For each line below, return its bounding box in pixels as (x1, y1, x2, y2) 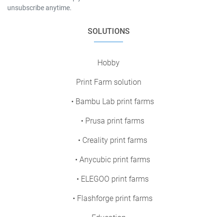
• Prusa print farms (80, 116, 144, 125)
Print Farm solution (76, 77, 141, 87)
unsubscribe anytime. (7, 3, 72, 12)
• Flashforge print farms (72, 193, 153, 203)
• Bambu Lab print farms (71, 96, 154, 106)
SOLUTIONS (87, 26, 130, 36)
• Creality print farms (77, 135, 147, 145)
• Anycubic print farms (75, 155, 150, 164)
